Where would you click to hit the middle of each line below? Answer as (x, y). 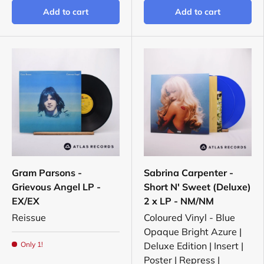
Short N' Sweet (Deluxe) (197, 187)
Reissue (29, 218)
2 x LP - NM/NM (179, 201)
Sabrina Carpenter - (189, 173)
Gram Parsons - (47, 173)
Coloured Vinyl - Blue (189, 218)
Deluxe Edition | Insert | (194, 246)
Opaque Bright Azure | (193, 232)
